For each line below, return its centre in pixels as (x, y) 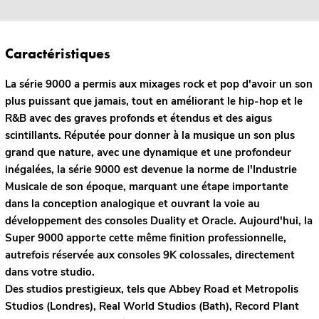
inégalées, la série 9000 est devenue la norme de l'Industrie (151, 170)
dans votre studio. (49, 272)
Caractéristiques (57, 54)
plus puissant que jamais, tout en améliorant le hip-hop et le (153, 101)
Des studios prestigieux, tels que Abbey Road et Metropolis (151, 289)
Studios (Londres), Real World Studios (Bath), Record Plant (152, 307)
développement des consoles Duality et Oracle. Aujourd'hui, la (158, 221)
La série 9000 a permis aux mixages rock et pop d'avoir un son (158, 84)
